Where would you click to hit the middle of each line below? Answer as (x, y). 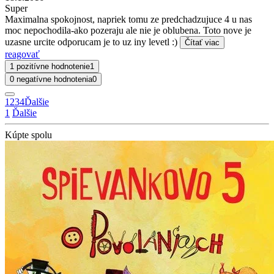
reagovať (22, 54)
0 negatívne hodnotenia (51, 79)
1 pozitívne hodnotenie (50, 66)
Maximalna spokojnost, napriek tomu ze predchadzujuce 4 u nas (128, 19)
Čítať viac (202, 42)
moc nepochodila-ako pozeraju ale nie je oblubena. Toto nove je (128, 30)
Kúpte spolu (28, 135)
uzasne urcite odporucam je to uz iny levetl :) (92, 42)
